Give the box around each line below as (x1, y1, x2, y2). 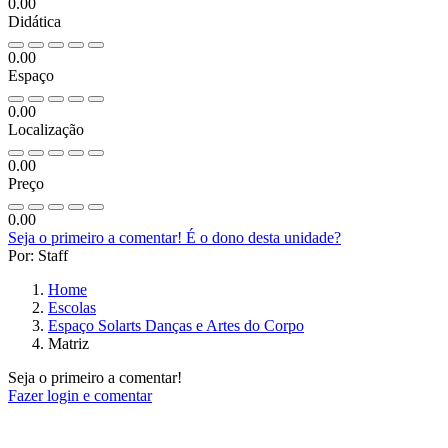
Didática (8, 13, 61, 31)
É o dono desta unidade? (186, 229, 341, 247)
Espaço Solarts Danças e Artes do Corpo (48, 317, 304, 335)
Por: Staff (8, 247, 68, 265)
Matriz (48, 335, 89, 353)
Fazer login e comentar (8, 387, 152, 405)
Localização (8, 121, 84, 139)
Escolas (48, 299, 96, 317)
